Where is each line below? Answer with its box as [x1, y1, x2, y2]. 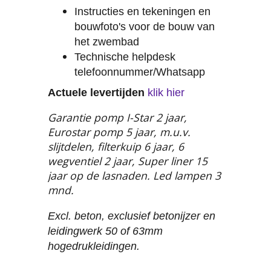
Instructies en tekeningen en [74, 5, 211, 18]
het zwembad [74, 36, 139, 48]
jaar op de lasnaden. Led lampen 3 [48, 168, 221, 183]
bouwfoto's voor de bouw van [74, 21, 215, 33]
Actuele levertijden [48, 86, 145, 99]
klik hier [148, 86, 184, 99]
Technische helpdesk [74, 51, 175, 64]
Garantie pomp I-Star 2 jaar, [48, 110, 187, 125]
